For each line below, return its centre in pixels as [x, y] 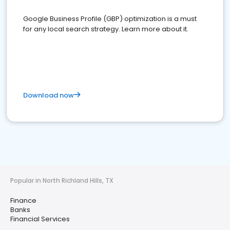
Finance [23, 200]
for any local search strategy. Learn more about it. [106, 29]
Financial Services [40, 219]
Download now [49, 95]
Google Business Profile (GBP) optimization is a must [110, 19]
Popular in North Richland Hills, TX [62, 180]
